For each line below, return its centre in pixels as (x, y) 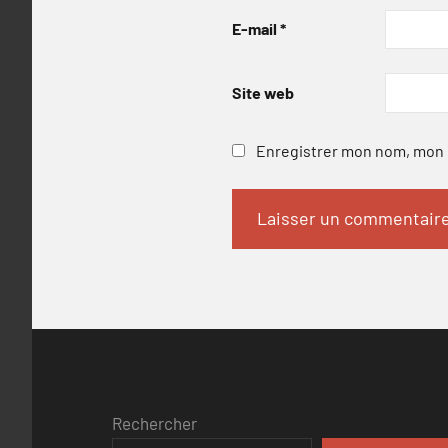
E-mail (256, 29)
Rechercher (154, 422)
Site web (263, 92)
